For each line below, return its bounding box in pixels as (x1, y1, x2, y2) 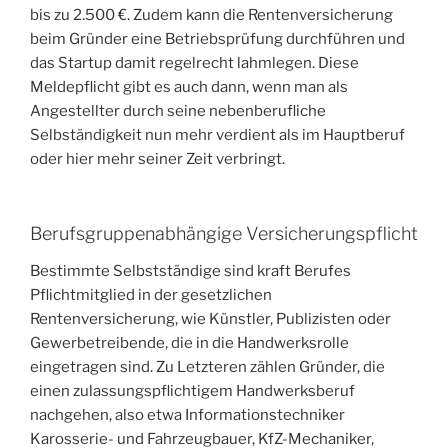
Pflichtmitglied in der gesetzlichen (30, 286, 272, 305)
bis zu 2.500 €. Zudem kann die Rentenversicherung (30, 6, 393, 25)
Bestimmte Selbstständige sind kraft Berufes (30, 262, 351, 281)
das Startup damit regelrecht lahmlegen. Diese (30, 54, 359, 73)
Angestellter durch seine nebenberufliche (30, 102, 326, 121)
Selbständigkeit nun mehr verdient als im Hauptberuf (30, 126, 405, 145)
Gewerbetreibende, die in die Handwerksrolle (30, 334, 349, 353)
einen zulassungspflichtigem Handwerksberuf (30, 382, 355, 401)
